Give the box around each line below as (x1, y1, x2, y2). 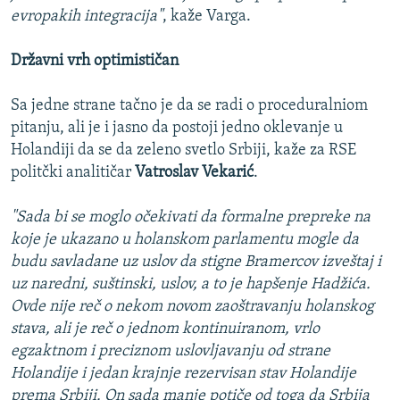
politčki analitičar (11, 164, 135, 182)
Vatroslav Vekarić (135, 164, 254, 182)
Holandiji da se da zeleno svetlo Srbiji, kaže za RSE (11, 142, 356, 160)
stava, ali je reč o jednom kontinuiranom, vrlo (11, 321, 320, 338)
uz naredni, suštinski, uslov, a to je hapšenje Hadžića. (11, 276, 371, 294)
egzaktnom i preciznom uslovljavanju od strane (11, 343, 330, 361)
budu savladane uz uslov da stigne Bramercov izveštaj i (11, 254, 381, 271)
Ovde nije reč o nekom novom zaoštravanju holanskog (11, 298, 374, 316)
